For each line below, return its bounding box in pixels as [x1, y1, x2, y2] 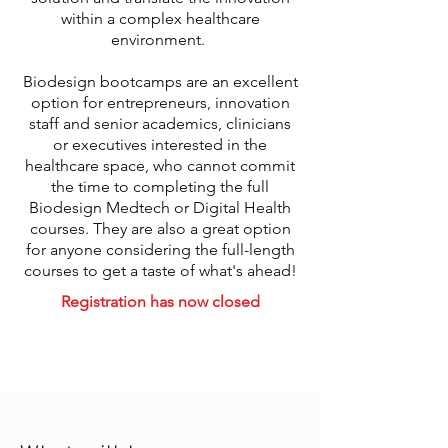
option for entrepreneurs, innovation [30, 93, 290, 112]
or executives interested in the [53, 135, 267, 154]
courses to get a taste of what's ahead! [23, 261, 297, 280]
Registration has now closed [60, 292, 260, 311]
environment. [111, 30, 209, 49]
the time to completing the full [51, 177, 269, 196]
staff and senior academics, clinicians [29, 114, 291, 133]
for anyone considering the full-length [25, 240, 295, 259]
